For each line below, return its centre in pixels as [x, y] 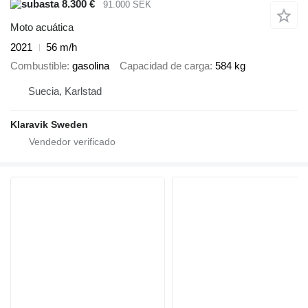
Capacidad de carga [165, 65]
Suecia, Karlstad [65, 91]
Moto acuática [42, 27]
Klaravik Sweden [49, 125]
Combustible [38, 65]
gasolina [91, 65]
